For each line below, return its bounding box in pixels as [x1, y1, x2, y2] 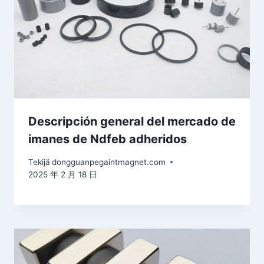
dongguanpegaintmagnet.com [52, 157, 166, 167]
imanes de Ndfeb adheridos [28, 131, 187, 146]
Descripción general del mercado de [28, 114, 236, 128]
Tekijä [28, 157, 50, 167]
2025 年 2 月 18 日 [28, 169, 97, 179]
